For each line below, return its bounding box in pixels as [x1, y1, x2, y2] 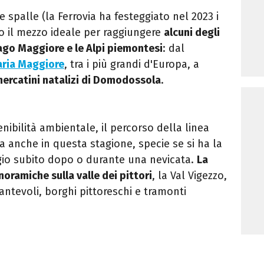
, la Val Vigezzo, [152, 169, 227, 182]
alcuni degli [164, 25, 220, 39]
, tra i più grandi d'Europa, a [64, 57, 199, 71]
